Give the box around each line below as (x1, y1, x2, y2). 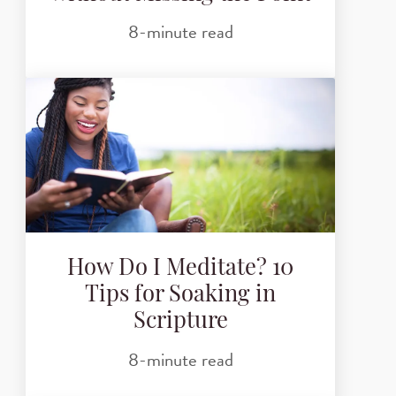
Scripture (133, 311, 228, 334)
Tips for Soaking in (85, 285, 276, 308)
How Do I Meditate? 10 (67, 258, 293, 281)
